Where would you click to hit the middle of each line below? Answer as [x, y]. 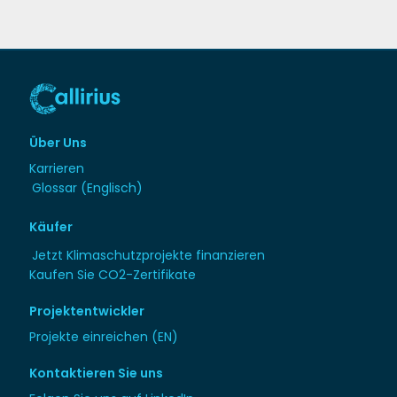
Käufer [51, 227]
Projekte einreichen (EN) [104, 337]
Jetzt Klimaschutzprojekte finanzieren [149, 256]
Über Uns [58, 143]
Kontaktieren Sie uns [97, 374]
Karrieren [57, 169]
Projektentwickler [87, 311]
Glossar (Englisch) [88, 188]
